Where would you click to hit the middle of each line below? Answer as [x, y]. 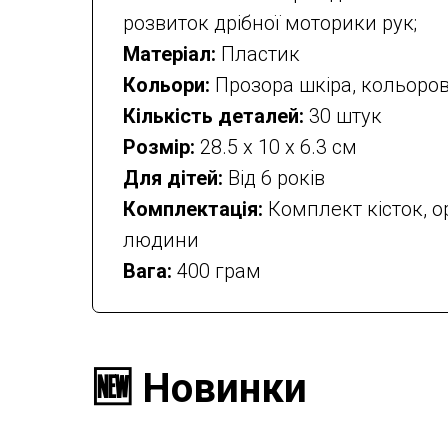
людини [161, 240]
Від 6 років [276, 178]
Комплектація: [195, 209]
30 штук [343, 116]
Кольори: [169, 85]
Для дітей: [175, 178]
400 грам [219, 271]
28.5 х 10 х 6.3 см [278, 147]
